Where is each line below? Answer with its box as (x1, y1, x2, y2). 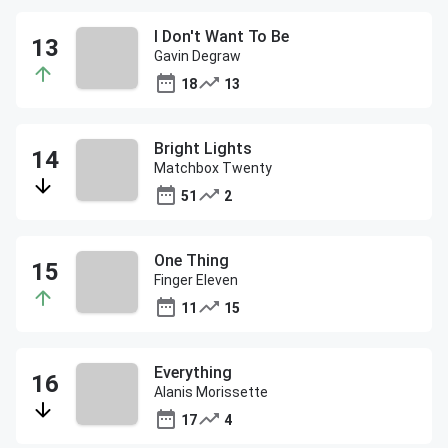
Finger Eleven (154, 272, 238, 288)
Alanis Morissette (154, 384, 268, 400)
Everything (154, 363, 232, 382)
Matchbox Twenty (154, 160, 272, 176)
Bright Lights (154, 139, 252, 158)
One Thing (154, 251, 229, 270)
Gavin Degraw (154, 48, 241, 64)
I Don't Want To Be (154, 27, 289, 46)
